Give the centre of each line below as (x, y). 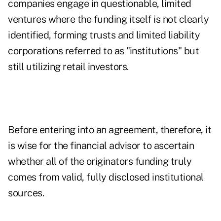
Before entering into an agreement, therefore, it (110, 130)
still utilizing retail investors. (68, 67)
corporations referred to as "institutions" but (103, 51)
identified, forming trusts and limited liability (104, 35)
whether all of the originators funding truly (100, 162)
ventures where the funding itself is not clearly (108, 19)
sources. (26, 193)
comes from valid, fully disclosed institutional (106, 177)
